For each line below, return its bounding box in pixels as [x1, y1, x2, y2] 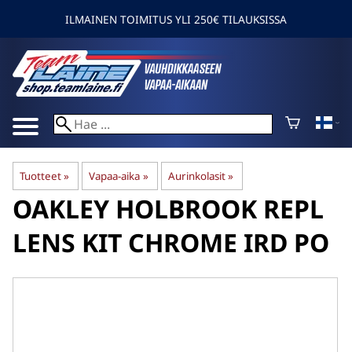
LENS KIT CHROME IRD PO [13, 225, 329, 260]
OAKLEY [13, 192, 109, 226]
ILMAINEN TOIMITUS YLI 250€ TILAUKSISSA [65, 11, 287, 27]
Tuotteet [20, 169, 61, 184]
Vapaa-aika [89, 169, 141, 184]
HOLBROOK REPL [115, 192, 324, 226]
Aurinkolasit [167, 169, 225, 184]
